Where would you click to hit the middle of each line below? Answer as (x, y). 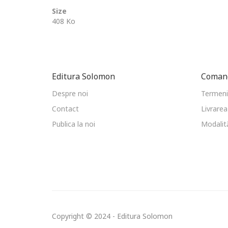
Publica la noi (74, 124)
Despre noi (70, 93)
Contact (65, 109)
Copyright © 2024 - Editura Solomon (112, 216)
